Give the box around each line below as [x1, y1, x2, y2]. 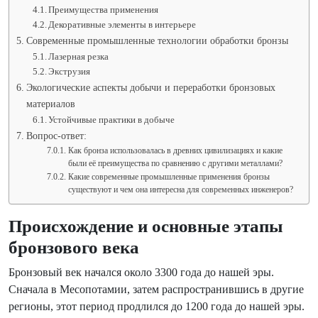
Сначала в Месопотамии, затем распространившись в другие [9, 283, 304, 295]
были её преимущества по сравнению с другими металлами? [67, 159, 283, 168]
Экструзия [48, 66, 91, 77]
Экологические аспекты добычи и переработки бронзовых [26, 82, 275, 93]
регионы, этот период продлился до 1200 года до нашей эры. [9, 300, 305, 312]
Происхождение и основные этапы [9, 216, 283, 236]
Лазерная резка [48, 51, 109, 62]
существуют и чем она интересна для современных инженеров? [67, 185, 293, 194]
